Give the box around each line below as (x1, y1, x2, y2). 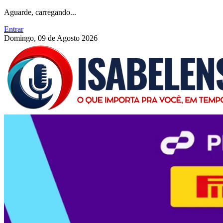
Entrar (4, 25, 23, 33)
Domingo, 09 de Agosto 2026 (4, 34, 98, 42)
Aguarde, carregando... (4, 8, 76, 16)
